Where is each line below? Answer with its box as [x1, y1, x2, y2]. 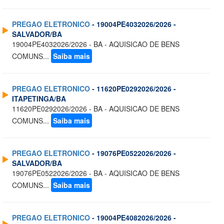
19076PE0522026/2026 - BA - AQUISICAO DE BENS [12, 168, 179, 178]
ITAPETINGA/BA [12, 93, 66, 104]
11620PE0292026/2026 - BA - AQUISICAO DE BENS [12, 103, 179, 114]
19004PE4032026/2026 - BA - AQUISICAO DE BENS [12, 39, 179, 49]
